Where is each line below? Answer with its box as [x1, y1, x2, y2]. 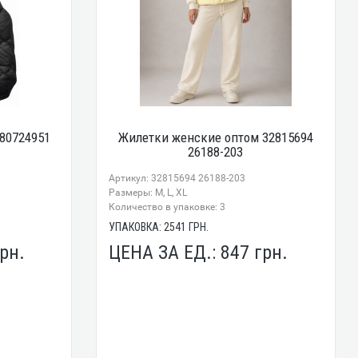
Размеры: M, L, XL [109, 187, 188, 199]
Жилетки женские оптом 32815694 [117, 129, 313, 146]
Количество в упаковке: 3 [109, 201, 226, 213]
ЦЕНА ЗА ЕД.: [109, 241, 221, 265]
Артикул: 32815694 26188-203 [109, 173, 246, 185]
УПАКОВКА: [109, 221, 165, 234]
